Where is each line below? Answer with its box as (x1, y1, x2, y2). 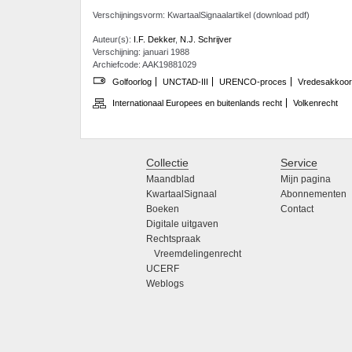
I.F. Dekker (134, 34, 175, 44)
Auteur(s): (93, 34, 134, 44)
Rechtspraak (146, 233, 200, 245)
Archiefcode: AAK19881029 (93, 59, 196, 69)
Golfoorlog (112, 76, 152, 86)
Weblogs (146, 278, 184, 290)
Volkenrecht (293, 98, 338, 108)
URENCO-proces (219, 76, 287, 86)
